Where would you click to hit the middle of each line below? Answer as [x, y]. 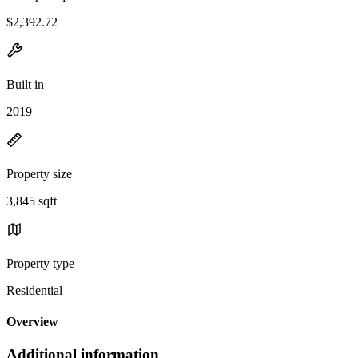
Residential [34, 290]
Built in [25, 84]
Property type [40, 263]
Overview [32, 322]
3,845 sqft [32, 201]
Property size [39, 173]
